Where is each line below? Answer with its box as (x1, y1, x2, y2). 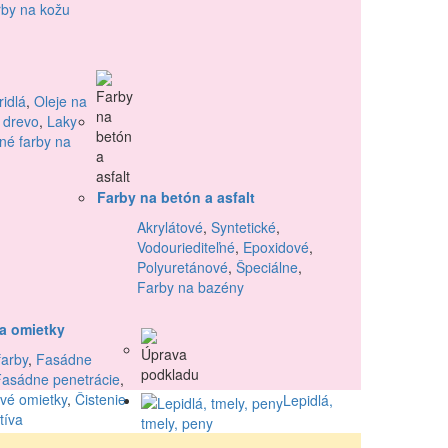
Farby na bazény (137, 277, 244, 298)
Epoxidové (243, 237, 309, 258)
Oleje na (34, 91, 87, 112)
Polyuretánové (137, 257, 228, 278)
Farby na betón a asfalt (97, 187, 255, 208)
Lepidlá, (283, 390, 333, 411)
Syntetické (211, 217, 276, 238)
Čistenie (75, 389, 126, 410)
